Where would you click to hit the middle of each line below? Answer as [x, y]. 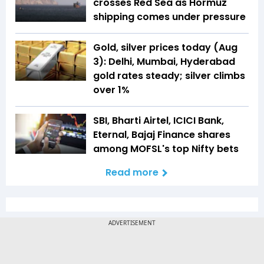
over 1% [111, 90]
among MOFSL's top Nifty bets [166, 149]
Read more [132, 173]
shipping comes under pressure [169, 17]
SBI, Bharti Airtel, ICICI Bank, [159, 121]
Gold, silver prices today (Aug [165, 48]
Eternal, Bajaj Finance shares [162, 135]
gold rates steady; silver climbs [169, 76]
